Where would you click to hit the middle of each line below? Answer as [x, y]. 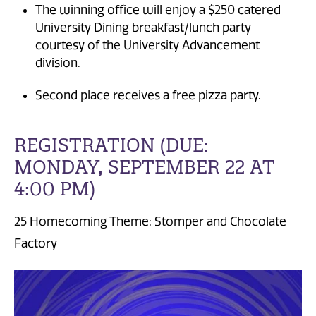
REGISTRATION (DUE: [111, 145]
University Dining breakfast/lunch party [143, 28]
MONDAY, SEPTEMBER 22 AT [145, 166]
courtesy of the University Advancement [147, 45]
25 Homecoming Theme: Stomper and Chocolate [150, 222]
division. [58, 63]
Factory [36, 244]
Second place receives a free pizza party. [148, 96]
